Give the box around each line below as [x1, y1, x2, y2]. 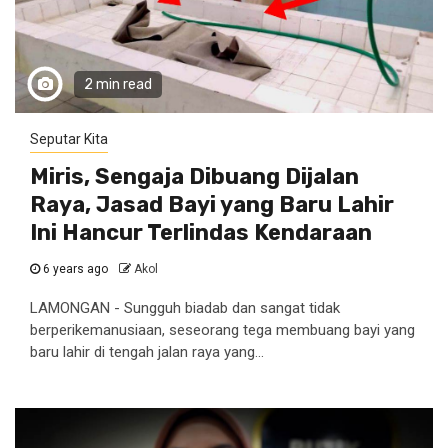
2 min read [84, 76, 152, 93]
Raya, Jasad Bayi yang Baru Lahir [30, 191, 394, 218]
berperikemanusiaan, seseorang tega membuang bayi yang [30, 321, 415, 339]
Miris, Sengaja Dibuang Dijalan [30, 163, 359, 190]
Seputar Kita [30, 131, 108, 147]
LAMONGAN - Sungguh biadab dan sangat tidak [30, 299, 340, 317]
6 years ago [40, 262, 111, 276]
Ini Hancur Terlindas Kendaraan [30, 219, 372, 246]
